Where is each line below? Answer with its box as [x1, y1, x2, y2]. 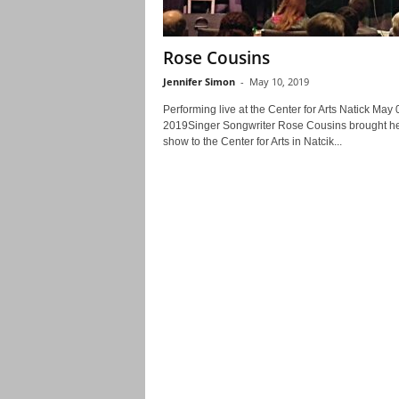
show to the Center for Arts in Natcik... [162, 135, 342, 148]
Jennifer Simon [162, 75, 235, 88]
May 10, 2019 [248, 75, 309, 88]
